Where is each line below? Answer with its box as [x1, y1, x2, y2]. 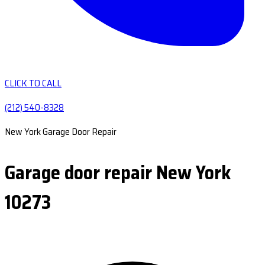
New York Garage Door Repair [5, 124, 117, 139]
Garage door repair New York [5, 158, 231, 188]
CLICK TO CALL [5, 76, 62, 91]
